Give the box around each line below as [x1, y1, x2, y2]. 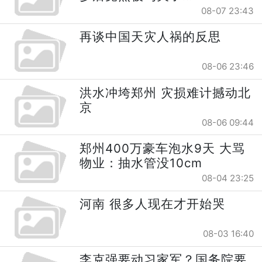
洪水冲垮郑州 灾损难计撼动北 [80, 85, 251, 100]
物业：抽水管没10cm [80, 155, 203, 170]
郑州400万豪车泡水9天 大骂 [80, 140, 246, 156]
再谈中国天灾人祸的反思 [80, 29, 222, 44]
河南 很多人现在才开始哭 [80, 196, 226, 212]
